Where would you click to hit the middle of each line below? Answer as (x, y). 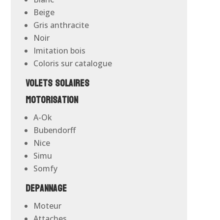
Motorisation (52, 100)
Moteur (47, 206)
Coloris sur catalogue (72, 64)
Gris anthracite (61, 25)
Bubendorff (54, 130)
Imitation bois (59, 51)
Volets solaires (57, 84)
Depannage (46, 189)
